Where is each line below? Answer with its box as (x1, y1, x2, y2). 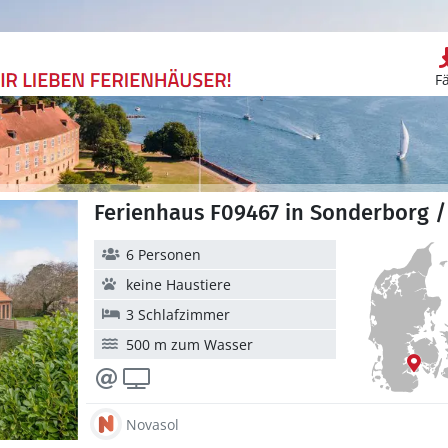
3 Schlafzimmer (126, 305, 230, 324)
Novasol (126, 414, 179, 434)
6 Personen (126, 245, 201, 264)
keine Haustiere (126, 275, 231, 294)
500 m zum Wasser (126, 335, 253, 354)
